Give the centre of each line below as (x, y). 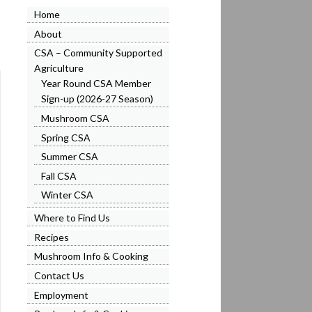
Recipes (51, 237)
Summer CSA (69, 157)
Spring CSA (65, 137)
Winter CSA (67, 195)
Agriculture (58, 68)
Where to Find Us (72, 218)
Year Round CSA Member (96, 84)
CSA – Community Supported (98, 53)
